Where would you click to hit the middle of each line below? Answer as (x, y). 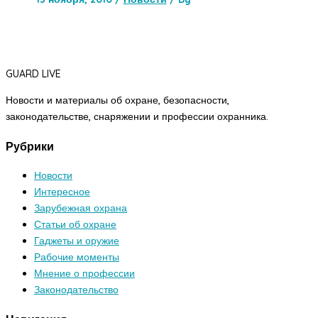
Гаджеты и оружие (77, 241)
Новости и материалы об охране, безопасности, (117, 100)
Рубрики (30, 146)
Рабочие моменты (77, 257)
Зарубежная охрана (81, 208)
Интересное (62, 192)
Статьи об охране (75, 225)
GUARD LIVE (33, 74)
